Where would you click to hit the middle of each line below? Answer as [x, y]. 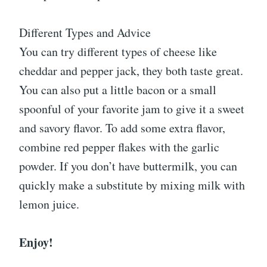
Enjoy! [36, 242]
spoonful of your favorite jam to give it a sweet [132, 108]
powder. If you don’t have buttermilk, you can [128, 166]
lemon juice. [51, 204]
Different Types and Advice [85, 32]
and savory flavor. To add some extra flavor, [122, 128]
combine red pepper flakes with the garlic [119, 147]
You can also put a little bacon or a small [118, 89]
